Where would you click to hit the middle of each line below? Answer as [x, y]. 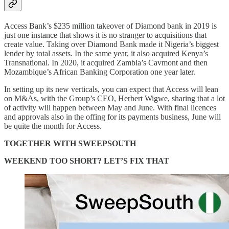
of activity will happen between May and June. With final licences [110, 107]
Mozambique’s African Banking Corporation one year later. [101, 72]
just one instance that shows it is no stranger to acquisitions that [105, 35]
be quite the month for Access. [54, 126]
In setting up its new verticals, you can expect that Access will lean [111, 89]
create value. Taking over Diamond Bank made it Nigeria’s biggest [111, 44]
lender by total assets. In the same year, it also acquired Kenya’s [106, 53]
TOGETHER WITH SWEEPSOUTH [70, 143]
